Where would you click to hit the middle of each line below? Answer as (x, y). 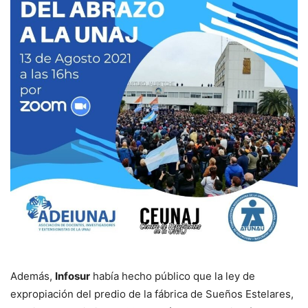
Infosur (73, 276)
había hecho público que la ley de (173, 276)
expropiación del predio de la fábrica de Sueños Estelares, (152, 294)
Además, (33, 276)
